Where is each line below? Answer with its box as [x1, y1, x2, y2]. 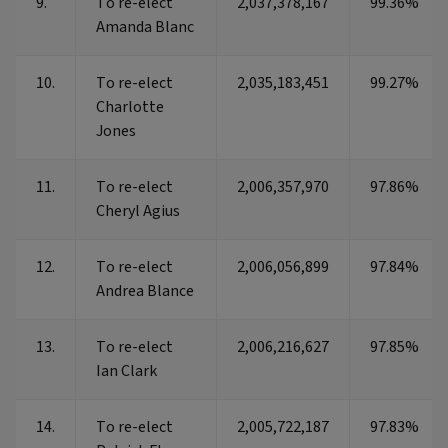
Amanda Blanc [96, 16, 194, 39]
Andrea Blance [96, 280, 194, 303]
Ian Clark [96, 360, 157, 383]
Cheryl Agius [96, 200, 180, 223]
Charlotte [96, 96, 164, 119]
